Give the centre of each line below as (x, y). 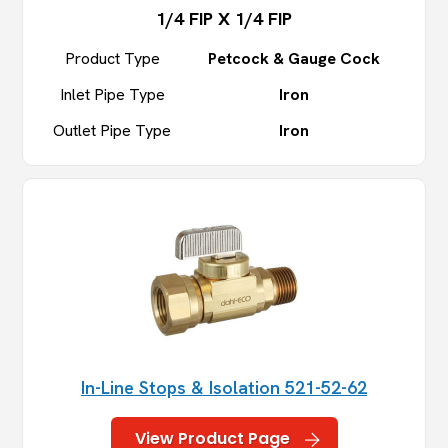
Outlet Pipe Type (112, 131)
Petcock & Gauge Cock (294, 59)
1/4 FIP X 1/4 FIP (224, 19)
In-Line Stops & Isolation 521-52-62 (224, 388)
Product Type (112, 59)
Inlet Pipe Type (112, 95)
